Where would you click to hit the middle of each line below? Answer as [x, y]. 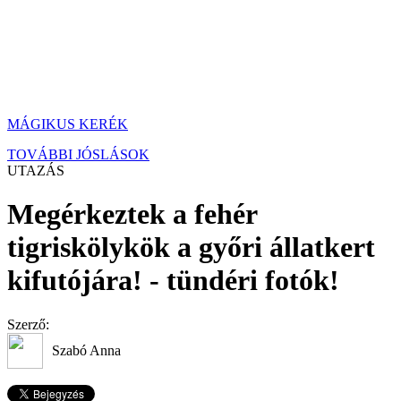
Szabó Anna [86, 350]
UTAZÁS [36, 171]
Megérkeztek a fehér [132, 214]
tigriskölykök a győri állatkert [191, 247]
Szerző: [28, 324]
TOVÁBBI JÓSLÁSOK [78, 154]
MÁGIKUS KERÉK [68, 124]
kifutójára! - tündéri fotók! [173, 281]
